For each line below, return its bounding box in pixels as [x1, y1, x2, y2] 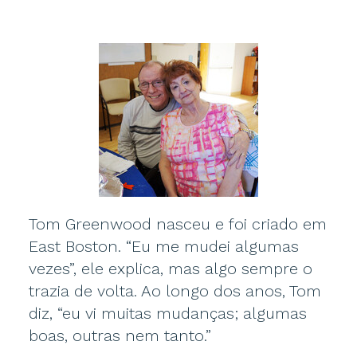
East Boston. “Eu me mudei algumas [28, 237, 299, 256]
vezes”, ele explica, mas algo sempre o [28, 259, 312, 278]
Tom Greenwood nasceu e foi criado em [28, 214, 327, 233]
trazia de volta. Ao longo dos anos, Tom [28, 281, 321, 300]
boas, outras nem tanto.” [28, 326, 211, 345]
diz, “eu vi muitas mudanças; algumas [28, 304, 307, 323]
